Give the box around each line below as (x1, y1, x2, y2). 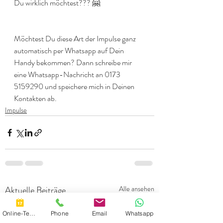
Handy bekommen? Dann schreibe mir (14, 57, 133, 68)
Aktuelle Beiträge (5, 184, 66, 197)
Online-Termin (29, 209, 35, 217)
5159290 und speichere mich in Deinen (14, 81, 136, 92)
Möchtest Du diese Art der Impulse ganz (14, 33, 137, 44)
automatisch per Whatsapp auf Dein (14, 45, 125, 56)
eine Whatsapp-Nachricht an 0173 (14, 69, 122, 80)
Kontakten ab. (14, 93, 57, 104)
